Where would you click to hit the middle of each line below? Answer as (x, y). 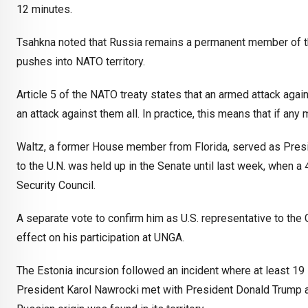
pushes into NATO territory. (81, 62)
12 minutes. (44, 10)
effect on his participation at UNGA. (102, 238)
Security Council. (56, 186)
